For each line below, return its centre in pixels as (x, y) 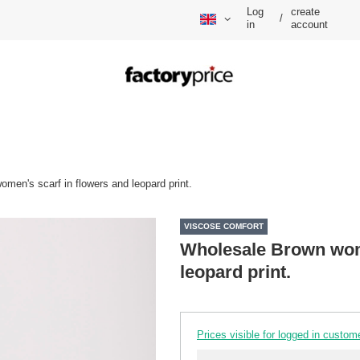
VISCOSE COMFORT (224, 227)
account (310, 25)
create (306, 12)
